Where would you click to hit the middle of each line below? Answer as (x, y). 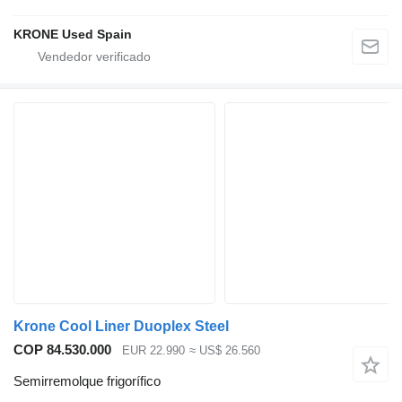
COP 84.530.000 (62, 350)
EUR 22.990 (153, 351)
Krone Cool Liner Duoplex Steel (121, 327)
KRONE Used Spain (73, 35)
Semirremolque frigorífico (87, 380)
